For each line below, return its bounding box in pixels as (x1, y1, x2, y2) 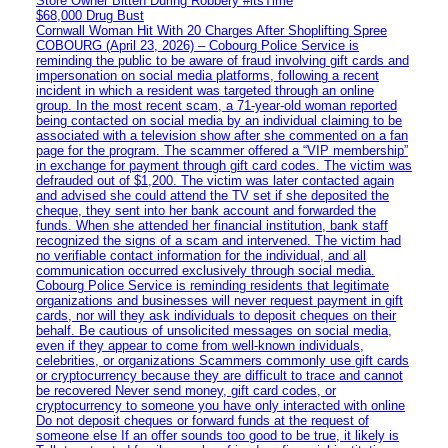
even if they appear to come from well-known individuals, (36, 337, 364, 353)
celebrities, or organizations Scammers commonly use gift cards (36, 352, 409, 368)
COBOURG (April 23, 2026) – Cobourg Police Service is (36, 37, 359, 53)
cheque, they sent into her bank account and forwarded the (36, 202, 376, 218)
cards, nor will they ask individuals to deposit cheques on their (36, 307, 396, 323)
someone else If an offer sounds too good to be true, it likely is (36, 427, 399, 443)
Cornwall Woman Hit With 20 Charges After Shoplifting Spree (36, 22, 387, 38)
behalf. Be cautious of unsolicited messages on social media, (36, 322, 392, 338)
